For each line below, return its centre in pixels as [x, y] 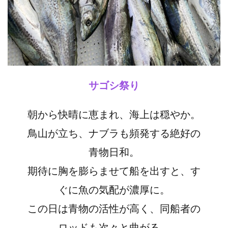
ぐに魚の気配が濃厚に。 [114, 189]
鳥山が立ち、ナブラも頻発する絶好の [114, 133]
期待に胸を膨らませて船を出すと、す [114, 170]
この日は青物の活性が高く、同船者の [114, 208]
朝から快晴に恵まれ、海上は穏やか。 [114, 114]
